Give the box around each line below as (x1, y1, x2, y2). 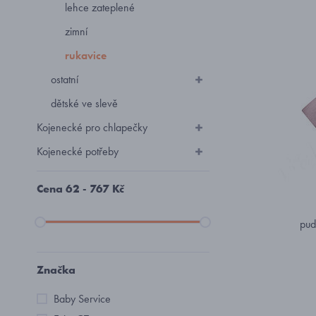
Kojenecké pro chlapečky (37, 120, 147, 135)
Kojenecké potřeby (37, 144, 119, 159)
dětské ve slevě (51, 96, 118, 111)
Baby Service (54, 291, 111, 306)
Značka (37, 262, 75, 277)
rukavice (65, 48, 107, 63)
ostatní (51, 72, 78, 87)
